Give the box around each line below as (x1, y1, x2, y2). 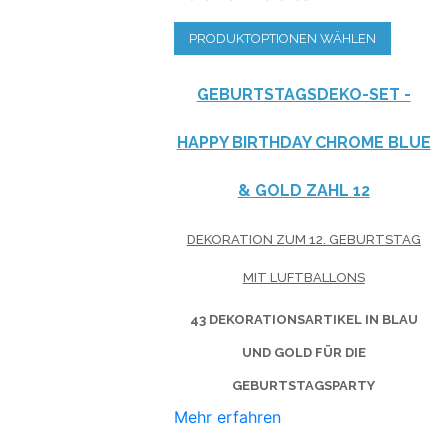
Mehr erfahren (174, 406, 282, 427)
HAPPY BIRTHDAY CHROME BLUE (176, 132, 431, 152)
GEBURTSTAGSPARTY (232, 377, 376, 393)
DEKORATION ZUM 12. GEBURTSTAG (186, 231, 421, 247)
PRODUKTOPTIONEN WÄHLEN (189, 30, 377, 46)
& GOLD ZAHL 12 (237, 180, 370, 200)
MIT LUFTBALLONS (242, 269, 365, 285)
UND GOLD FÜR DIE (241, 344, 366, 360)
